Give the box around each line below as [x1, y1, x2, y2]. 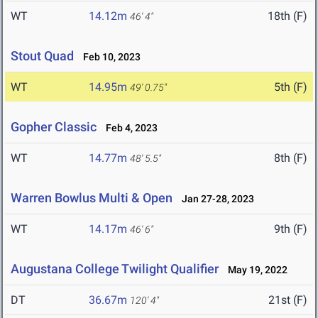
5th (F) [274, 80, 307, 94]
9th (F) [274, 222, 307, 236]
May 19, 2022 [221, 264, 287, 276]
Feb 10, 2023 [77, 51, 141, 63]
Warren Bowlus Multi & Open [11, 190, 172, 206]
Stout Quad [11, 48, 74, 64]
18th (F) [268, 9, 307, 23]
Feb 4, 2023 [99, 122, 158, 134]
